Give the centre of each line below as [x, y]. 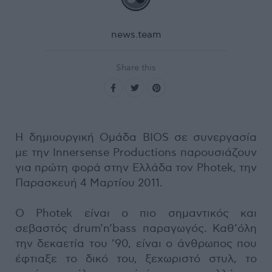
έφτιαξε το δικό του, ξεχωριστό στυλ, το [136, 259]
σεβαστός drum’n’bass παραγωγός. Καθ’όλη [136, 229]
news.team [136, 35]
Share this [136, 68]
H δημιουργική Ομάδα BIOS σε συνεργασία [136, 138]
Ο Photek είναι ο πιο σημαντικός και [136, 213]
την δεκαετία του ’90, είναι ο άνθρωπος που [136, 244]
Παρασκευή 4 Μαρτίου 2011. [89, 183]
